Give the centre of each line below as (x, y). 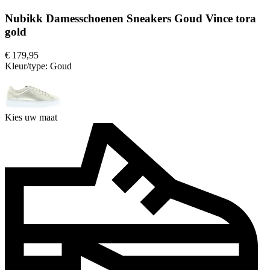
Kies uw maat (31, 118)
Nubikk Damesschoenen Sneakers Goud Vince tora (130, 19)
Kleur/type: (27, 66)
